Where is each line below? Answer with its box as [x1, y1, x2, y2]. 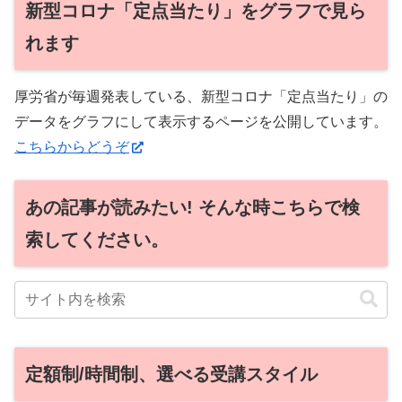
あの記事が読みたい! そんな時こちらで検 [25, 197, 360, 217]
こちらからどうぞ [14, 139, 129, 155]
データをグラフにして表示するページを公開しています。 [14, 114, 388, 130]
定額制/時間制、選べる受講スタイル [25, 363, 318, 384]
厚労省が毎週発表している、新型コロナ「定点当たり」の [14, 89, 388, 105]
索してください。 [25, 229, 169, 249]
